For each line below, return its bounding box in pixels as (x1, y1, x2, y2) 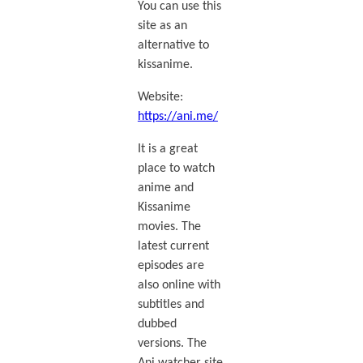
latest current (137, 240, 209, 254)
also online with (137, 279, 220, 293)
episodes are (137, 259, 204, 273)
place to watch (137, 162, 215, 176)
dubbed (137, 318, 177, 331)
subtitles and (137, 298, 204, 312)
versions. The (137, 337, 207, 351)
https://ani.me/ (137, 109, 218, 123)
